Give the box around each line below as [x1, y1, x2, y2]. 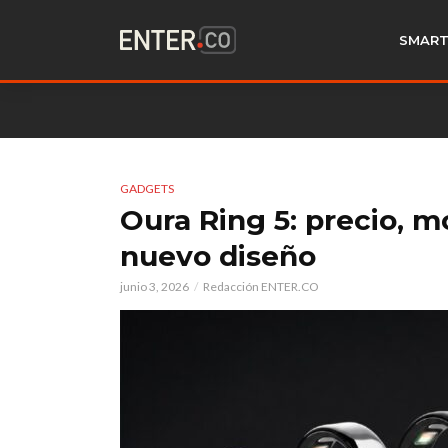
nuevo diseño [120, 239, 316, 273]
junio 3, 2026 [120, 279, 189, 294]
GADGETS [120, 181, 174, 196]
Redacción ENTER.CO [203, 279, 319, 294]
